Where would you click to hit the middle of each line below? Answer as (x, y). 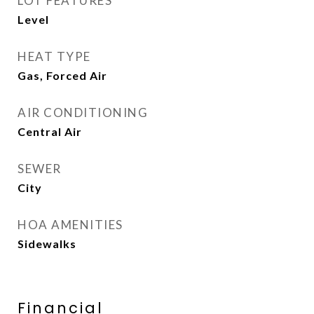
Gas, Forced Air (62, 75)
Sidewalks (47, 244)
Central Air (50, 131)
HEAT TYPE (54, 56)
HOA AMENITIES (70, 225)
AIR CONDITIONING (83, 112)
